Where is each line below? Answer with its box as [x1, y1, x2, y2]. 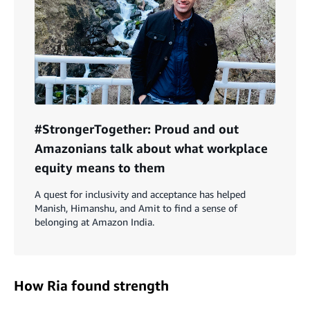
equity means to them [35, 159, 165, 175]
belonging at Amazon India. [35, 215, 154, 228]
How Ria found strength [14, 277, 169, 293]
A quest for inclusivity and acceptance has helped [35, 188, 246, 200]
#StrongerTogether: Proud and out [35, 120, 239, 136]
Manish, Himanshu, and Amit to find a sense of [35, 201, 237, 214]
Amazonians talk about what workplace [35, 140, 268, 156]
